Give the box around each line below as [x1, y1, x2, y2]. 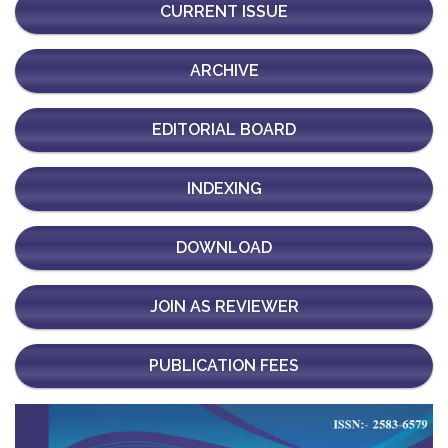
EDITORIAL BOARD [152, 120, 296, 140]
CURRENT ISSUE [160, 2, 288, 22]
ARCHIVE [189, 61, 259, 81]
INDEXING [186, 179, 262, 199]
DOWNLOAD [176, 238, 272, 258]
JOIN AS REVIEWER [149, 297, 299, 317]
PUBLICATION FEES [149, 356, 299, 376]
